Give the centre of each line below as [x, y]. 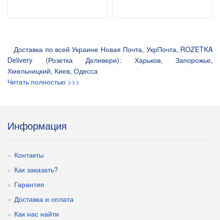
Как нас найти [37, 214]
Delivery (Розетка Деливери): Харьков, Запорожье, [110, 60]
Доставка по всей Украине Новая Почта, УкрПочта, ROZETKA [110, 49]
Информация [37, 125]
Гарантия [29, 184]
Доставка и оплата [44, 199]
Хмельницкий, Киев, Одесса [53, 71]
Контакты [29, 155]
